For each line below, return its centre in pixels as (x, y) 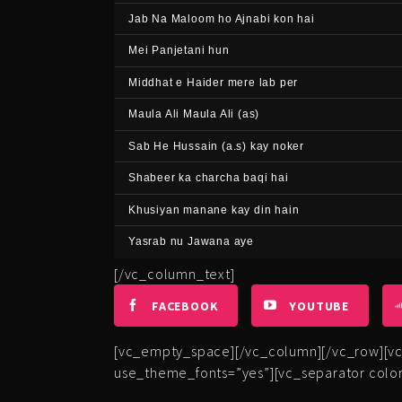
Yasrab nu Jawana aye (191, 241)
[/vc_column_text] (175, 274)
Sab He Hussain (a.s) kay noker (216, 146)
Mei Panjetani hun (179, 50)
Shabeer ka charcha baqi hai (209, 178)
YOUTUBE (319, 306)
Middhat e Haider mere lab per (214, 82)
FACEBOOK (185, 306)
